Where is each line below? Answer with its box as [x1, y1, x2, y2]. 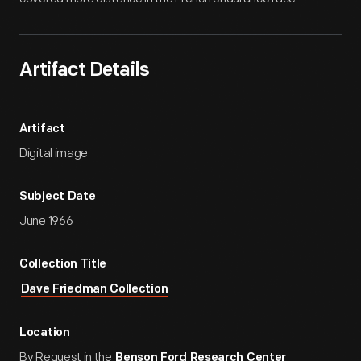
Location [19, 327, 70, 339]
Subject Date [19, 191, 96, 203]
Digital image [19, 146, 89, 161]
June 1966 [19, 214, 73, 229]
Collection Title [19, 259, 107, 271]
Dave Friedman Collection [20, 284, 168, 296]
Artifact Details [19, 61, 149, 81]
